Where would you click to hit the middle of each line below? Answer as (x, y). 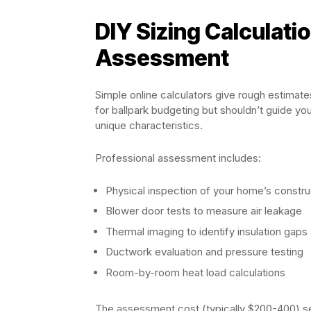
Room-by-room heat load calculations (195, 272)
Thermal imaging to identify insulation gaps (207, 231)
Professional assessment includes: (178, 158)
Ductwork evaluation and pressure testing (204, 252)
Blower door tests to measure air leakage (204, 211)
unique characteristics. (149, 125)
